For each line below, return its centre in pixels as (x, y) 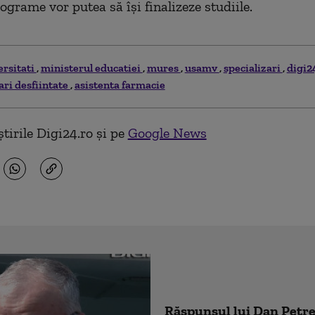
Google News (167, 133)
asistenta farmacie (120, 84)
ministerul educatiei (91, 67)
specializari (253, 67)
